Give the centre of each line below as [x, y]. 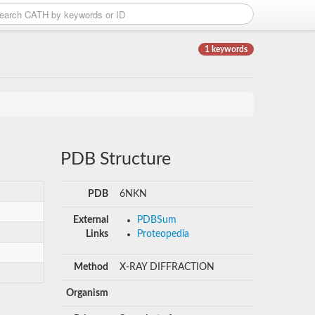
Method [91, 267]
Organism [87, 293]
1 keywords [226, 49]
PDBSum [156, 220]
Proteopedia [163, 234]
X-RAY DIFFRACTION [167, 267]
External [90, 220]
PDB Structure [115, 159]
